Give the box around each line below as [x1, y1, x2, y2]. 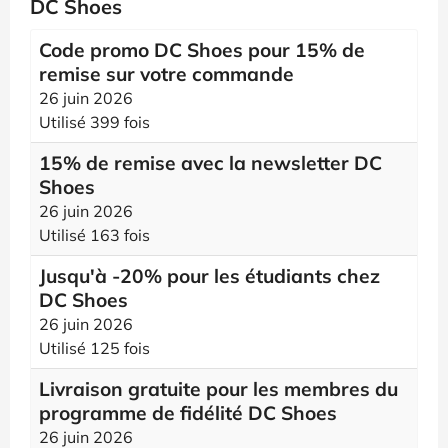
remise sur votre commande [39, 62, 294, 86]
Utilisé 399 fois [39, 112, 150, 132]
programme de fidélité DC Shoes [39, 401, 337, 425]
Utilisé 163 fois [39, 225, 150, 245]
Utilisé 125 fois [39, 338, 150, 358]
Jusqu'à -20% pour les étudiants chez [39, 264, 380, 288]
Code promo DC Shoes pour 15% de [39, 38, 365, 62]
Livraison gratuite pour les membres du [39, 377, 398, 401]
